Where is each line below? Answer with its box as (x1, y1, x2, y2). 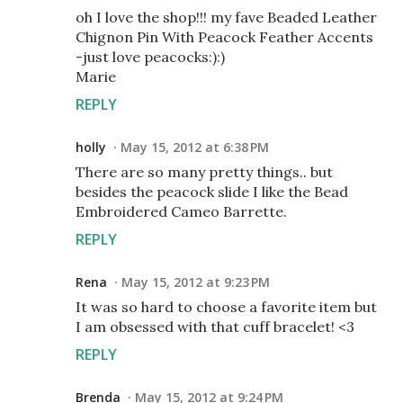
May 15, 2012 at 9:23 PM (121, 273, 270, 291)
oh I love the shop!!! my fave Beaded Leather (76, 8, 377, 26)
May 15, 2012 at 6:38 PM (121, 139, 269, 156)
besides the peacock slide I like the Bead (76, 183, 348, 201)
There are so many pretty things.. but (76, 163, 333, 181)
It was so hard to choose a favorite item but (76, 298, 377, 316)
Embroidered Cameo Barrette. (76, 202, 287, 220)
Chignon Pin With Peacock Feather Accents (76, 28, 373, 46)
